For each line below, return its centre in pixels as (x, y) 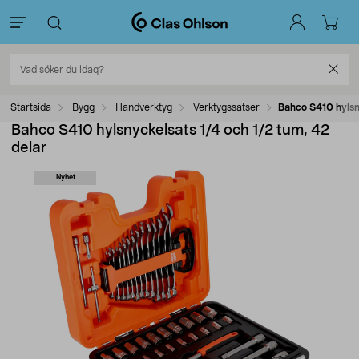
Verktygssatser (226, 107)
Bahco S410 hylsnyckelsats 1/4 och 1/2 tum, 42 (170, 131)
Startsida (31, 107)
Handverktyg (144, 107)
